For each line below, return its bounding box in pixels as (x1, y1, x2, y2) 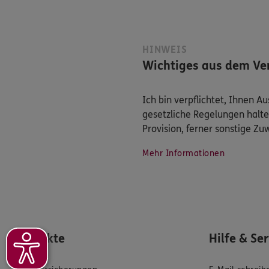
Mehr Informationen (142, 148, 225, 159)
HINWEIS (142, 44, 187, 56)
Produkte (14, 232, 65, 246)
